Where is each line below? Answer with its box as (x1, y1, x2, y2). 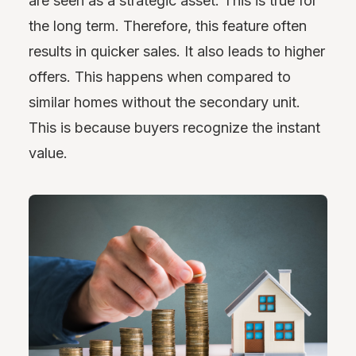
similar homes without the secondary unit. (29, 94, 300, 111)
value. (29, 145, 68, 162)
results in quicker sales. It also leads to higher (29, 43, 325, 60)
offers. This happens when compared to (29, 68, 291, 86)
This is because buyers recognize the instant (29, 119, 320, 137)
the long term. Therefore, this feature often (29, 17, 307, 35)
